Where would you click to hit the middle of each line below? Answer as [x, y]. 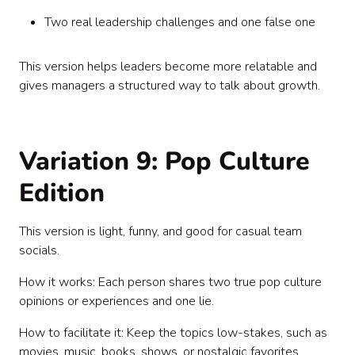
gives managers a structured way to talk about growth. [170, 86]
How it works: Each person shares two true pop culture [170, 282]
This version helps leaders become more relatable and [168, 67]
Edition [62, 193]
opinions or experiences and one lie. [116, 301]
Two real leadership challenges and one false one [180, 22]
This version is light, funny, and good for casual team [160, 231]
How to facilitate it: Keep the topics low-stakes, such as [173, 333]
